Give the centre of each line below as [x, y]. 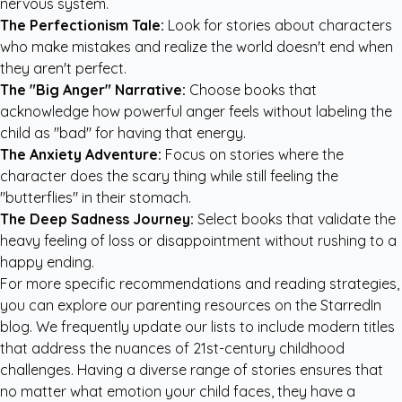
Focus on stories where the [253, 154]
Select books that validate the [295, 219]
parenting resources [204, 305]
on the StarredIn [326, 305]
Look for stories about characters [278, 25]
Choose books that [251, 90]
